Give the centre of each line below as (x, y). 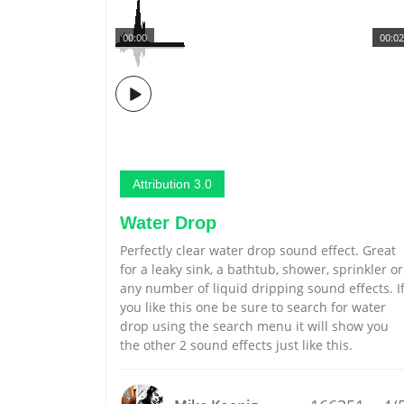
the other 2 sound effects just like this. (236, 345)
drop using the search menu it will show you (254, 326)
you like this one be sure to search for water (253, 307)
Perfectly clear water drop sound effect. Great (258, 250)
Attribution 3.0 (172, 184)
